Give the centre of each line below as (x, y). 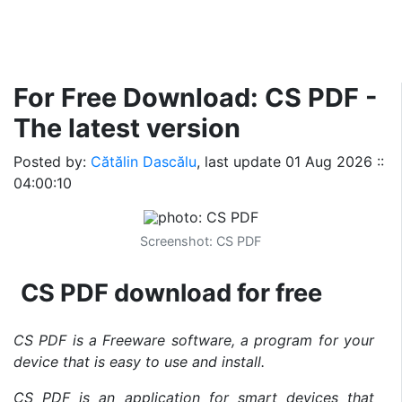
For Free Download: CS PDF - (196, 97)
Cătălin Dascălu (144, 162)
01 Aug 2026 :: (335, 162)
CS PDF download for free (171, 293)
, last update (241, 162)
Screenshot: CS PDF (201, 240)
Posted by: (52, 162)
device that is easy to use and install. (139, 361)
